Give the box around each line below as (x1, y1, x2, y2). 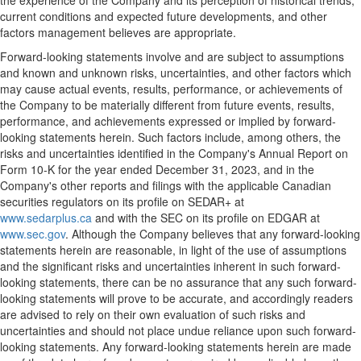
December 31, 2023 (156, 161, 257, 178)
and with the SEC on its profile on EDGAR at (92, 210, 320, 226)
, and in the (257, 161, 314, 178)
